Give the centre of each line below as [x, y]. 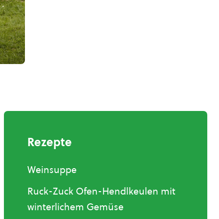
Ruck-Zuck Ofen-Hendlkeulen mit [101, 191]
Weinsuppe [52, 170]
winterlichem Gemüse [76, 207]
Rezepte [50, 142]
